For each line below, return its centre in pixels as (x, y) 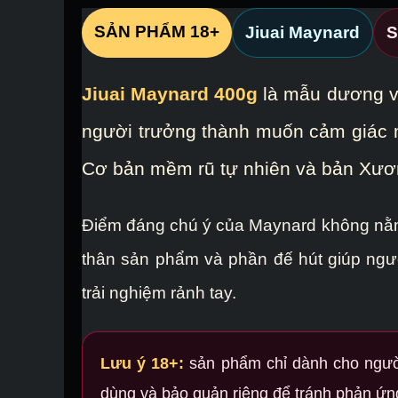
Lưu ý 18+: (143, 363)
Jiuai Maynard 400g (170, 94)
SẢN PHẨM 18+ (157, 32)
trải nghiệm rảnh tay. (159, 293)
